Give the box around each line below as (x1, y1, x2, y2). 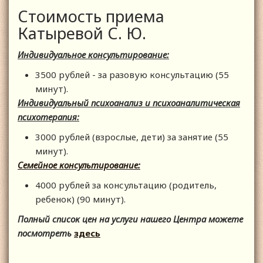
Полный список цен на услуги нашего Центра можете (18, 213, 243, 225)
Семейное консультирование (18, 159, 138, 171)
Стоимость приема (18, 5, 164, 27)
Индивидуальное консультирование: (18, 48, 169, 60)
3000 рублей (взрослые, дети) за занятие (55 (35, 130, 228, 143)
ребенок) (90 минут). (35, 193, 126, 205)
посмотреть (18, 227, 72, 239)
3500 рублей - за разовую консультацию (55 (35, 68, 229, 80)
